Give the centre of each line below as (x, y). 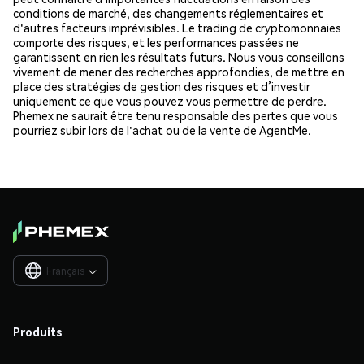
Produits (38, 331)
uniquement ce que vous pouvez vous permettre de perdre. (170, 100)
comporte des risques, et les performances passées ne (156, 42)
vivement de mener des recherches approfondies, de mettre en (179, 71)
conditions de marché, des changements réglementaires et (168, 13)
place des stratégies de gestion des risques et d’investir (162, 86)
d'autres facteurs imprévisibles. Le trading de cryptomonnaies (177, 27)
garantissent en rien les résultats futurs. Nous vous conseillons (179, 56)
